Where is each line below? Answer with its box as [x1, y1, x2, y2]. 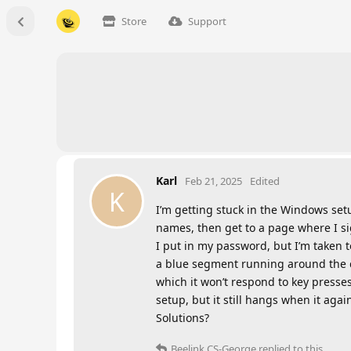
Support [188, 14, 226, 28]
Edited [250, 174, 280, 188]
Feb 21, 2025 [185, 174, 242, 188]
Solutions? [156, 310, 209, 325]
